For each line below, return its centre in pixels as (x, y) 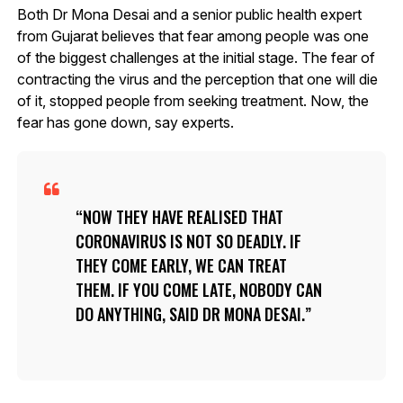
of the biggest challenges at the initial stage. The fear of (196, 57)
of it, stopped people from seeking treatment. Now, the (193, 100)
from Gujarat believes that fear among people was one (193, 36)
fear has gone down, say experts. (125, 122)
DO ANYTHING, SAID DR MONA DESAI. (190, 313)
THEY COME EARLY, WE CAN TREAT (181, 265)
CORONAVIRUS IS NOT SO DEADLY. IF (188, 241)
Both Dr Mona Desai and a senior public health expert (189, 14)
